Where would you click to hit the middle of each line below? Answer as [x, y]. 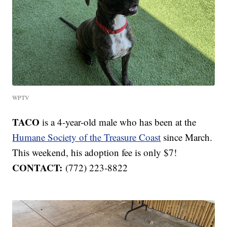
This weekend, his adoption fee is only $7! [95, 152]
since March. [187, 137]
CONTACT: [39, 167]
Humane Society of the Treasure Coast [87, 137]
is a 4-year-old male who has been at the [119, 122]
